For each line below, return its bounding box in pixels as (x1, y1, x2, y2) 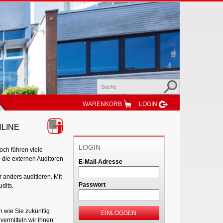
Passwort (78, 181, 106, 188)
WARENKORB (83, 101, 122, 108)
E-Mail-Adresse (78, 158, 122, 165)
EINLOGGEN (101, 210, 137, 217)
